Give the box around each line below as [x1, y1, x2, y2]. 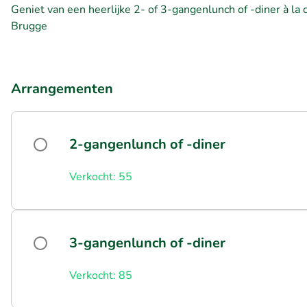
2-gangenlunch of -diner [69, 135, 225, 153]
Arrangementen [11, 79, 113, 98]
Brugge [11, 19, 47, 34]
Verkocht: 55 [69, 169, 132, 184]
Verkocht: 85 [69, 268, 132, 283]
